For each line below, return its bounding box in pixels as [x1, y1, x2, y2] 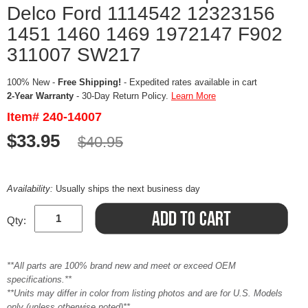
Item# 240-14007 [7, 109, 102, 124]
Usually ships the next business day [56, 183, 200, 194]
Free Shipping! [58, 76, 121, 87]
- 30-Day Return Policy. [74, 90, 171, 101]
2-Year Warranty [7, 90, 74, 101]
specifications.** [7, 274, 71, 285]
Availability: [7, 183, 56, 194]
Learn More [171, 90, 216, 101]
